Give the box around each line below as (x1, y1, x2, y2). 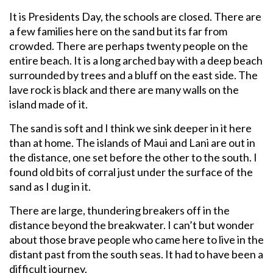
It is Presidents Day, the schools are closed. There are (9, 10, 261, 24)
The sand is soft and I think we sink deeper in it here (9, 121, 252, 135)
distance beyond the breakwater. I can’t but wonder (9, 218, 254, 232)
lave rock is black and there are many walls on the (9, 83, 239, 97)
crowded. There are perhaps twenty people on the (9, 39, 248, 53)
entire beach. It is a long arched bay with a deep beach (9, 54, 263, 68)
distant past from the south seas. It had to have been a (9, 247, 263, 261)
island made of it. (9, 97, 88, 112)
